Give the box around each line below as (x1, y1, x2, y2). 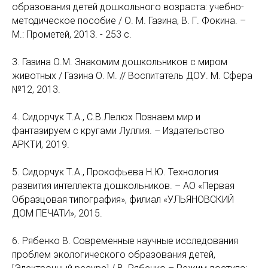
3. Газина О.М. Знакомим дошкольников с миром (12, 56, 227, 68)
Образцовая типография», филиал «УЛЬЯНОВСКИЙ (12, 194, 234, 205)
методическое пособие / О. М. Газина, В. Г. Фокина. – (12, 15, 246, 26)
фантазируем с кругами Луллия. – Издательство (12, 125, 224, 136)
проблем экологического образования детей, (12, 249, 215, 260)
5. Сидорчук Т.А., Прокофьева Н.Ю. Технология (12, 166, 218, 178)
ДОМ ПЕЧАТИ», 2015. (12, 208, 102, 219)
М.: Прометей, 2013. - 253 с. (12, 29, 132, 40)
